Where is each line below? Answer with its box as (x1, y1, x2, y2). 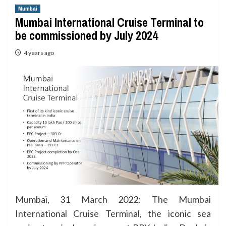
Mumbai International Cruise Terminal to (15, 14, 204, 30)
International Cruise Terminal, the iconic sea (15, 207, 211, 219)
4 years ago (24, 49, 54, 56)
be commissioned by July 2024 (15, 27, 158, 43)
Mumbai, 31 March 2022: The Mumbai (15, 193, 211, 205)
